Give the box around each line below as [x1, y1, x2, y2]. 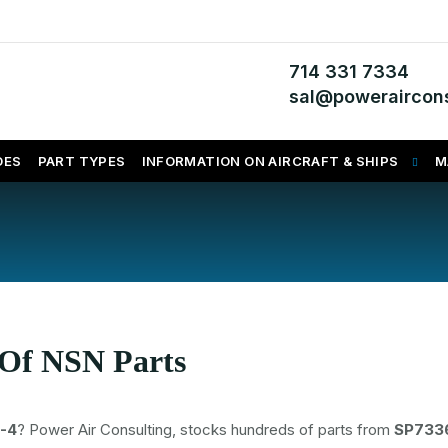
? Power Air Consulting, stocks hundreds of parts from [17, 420, 394, 439]
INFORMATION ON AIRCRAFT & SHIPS [141, 153, 399, 169]
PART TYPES [37, 153, 126, 169]
